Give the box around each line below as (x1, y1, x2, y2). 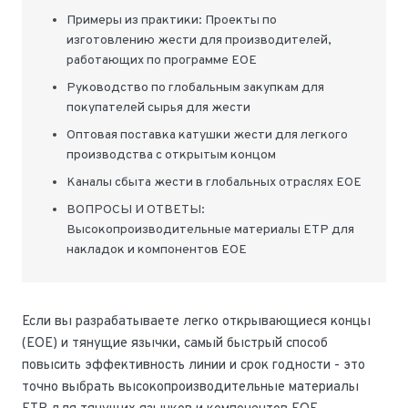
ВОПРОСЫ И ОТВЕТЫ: (66, 201, 205, 218)
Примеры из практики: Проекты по (66, 12, 277, 28)
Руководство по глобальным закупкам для (66, 79, 324, 96)
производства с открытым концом (66, 147, 276, 163)
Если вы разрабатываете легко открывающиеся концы (22, 312, 371, 331)
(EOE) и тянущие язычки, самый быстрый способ (22, 334, 328, 352)
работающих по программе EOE (66, 52, 257, 68)
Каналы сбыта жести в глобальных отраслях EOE (66, 174, 362, 190)
